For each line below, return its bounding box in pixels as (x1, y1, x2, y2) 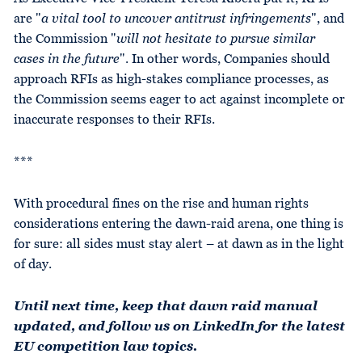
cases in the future (14, 53, 120, 66)
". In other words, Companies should (120, 53, 330, 66)
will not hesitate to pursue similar (116, 32, 315, 46)
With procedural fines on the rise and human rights (14, 197, 309, 211)
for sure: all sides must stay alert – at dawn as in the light (14, 238, 344, 251)
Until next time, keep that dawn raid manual (14, 300, 318, 314)
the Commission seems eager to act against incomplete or (14, 93, 345, 107)
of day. (14, 258, 52, 271)
